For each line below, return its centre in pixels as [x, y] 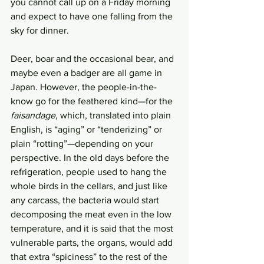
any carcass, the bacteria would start [86, 200]
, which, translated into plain [114, 115]
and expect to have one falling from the [93, 16]
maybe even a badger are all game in [88, 73]
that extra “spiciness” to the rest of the [90, 257]
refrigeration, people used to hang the [90, 172]
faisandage [33, 115]
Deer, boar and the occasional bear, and [93, 59]
